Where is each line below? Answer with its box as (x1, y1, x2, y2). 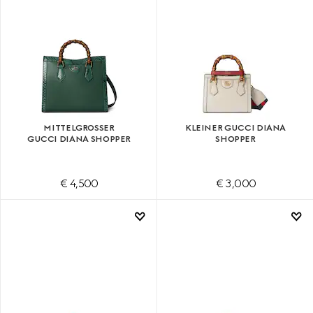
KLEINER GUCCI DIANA (184, 122, 286, 133)
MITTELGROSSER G (43, 122, 115, 133)
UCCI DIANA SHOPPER (27, 133, 126, 144)
